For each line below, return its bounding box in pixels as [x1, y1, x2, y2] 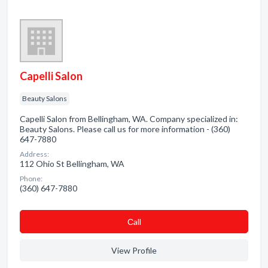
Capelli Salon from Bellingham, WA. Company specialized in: [20, 114, 238, 124]
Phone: [20, 174, 42, 183]
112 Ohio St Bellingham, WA [20, 159, 124, 169]
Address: [20, 150, 49, 159]
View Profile [111, 245, 157, 255]
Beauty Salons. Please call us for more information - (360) [20, 124, 230, 134]
